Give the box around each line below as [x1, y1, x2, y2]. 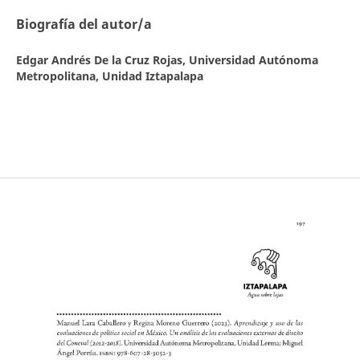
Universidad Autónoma [188, 52, 318, 68]
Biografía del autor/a [15, 15, 152, 34]
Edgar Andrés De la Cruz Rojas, [15, 52, 189, 68]
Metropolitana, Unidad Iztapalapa [15, 68, 203, 84]
